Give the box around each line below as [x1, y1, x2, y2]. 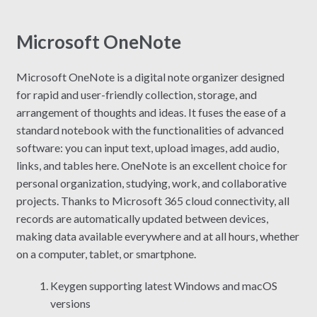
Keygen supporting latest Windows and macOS [50, 278, 277, 292]
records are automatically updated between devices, [16, 212, 268, 226]
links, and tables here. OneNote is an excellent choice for [16, 158, 287, 173]
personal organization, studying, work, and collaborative [16, 176, 287, 190]
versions [50, 296, 91, 310]
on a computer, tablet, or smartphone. [16, 247, 196, 261]
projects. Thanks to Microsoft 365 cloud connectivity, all [16, 194, 289, 208]
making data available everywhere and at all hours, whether [16, 229, 299, 243]
